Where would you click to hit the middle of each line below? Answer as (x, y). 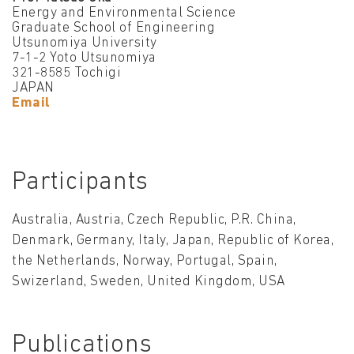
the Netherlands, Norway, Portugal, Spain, (145, 262)
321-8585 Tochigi (66, 73)
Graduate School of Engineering (113, 28)
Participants (80, 183)
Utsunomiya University (85, 43)
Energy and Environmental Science (124, 13)
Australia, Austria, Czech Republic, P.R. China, (154, 220)
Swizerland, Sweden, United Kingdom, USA (149, 282)
